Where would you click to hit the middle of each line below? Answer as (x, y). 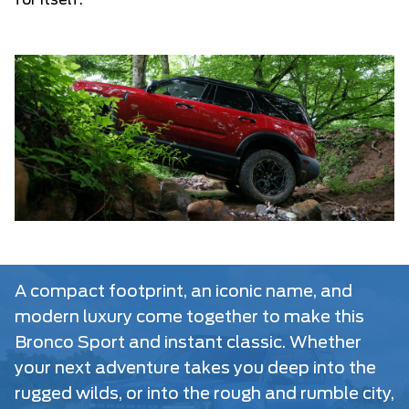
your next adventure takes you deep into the (195, 369)
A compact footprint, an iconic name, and (184, 293)
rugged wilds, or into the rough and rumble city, (204, 395)
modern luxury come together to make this (189, 318)
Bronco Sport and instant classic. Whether (188, 344)
